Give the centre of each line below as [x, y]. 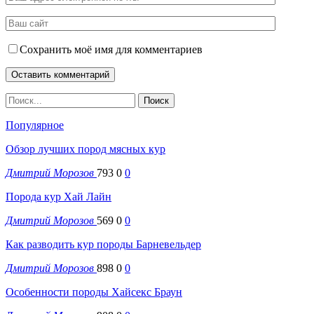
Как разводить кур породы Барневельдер [103, 244]
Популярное [35, 125]
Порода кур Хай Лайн [59, 196]
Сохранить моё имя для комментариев [111, 49]
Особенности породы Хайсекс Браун [94, 292]
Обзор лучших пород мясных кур [86, 149]
